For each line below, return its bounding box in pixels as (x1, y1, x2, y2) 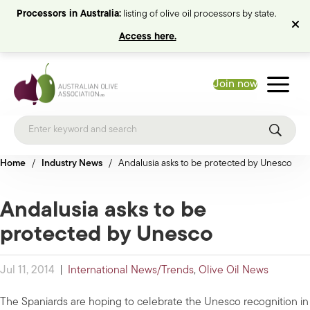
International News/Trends (68, 265, 194, 277)
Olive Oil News (199, 265, 268, 277)
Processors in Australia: (16, 9, 121, 19)
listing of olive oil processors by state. (120, 9, 279, 19)
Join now (212, 78, 257, 90)
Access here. (118, 32, 176, 42)
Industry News (42, 158, 102, 170)
